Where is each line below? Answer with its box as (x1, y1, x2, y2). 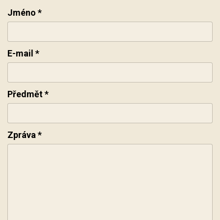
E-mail (7, 48, 33, 59)
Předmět (7, 89, 43, 100)
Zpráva (7, 130, 36, 140)
